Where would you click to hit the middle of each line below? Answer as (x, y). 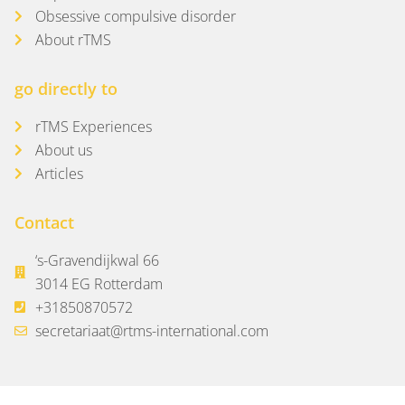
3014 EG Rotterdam (99, 284)
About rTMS (73, 40)
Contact (44, 223)
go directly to (66, 89)
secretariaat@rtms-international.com (151, 331)
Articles (59, 174)
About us (63, 151)
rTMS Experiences (93, 127)
